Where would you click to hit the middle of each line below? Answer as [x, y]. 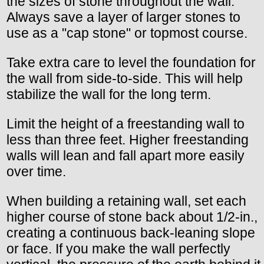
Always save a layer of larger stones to [123, 17]
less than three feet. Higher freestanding [128, 140]
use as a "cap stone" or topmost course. [127, 33]
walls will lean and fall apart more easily [126, 156]
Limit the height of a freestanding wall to [126, 124]
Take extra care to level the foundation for [131, 63]
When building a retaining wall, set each [126, 201]
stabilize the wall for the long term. [109, 95]
